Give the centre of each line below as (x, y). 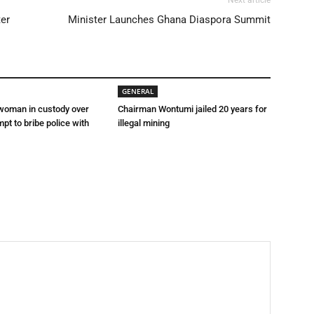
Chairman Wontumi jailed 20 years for (192, 109)
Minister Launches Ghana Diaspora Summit (169, 20)
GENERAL (138, 91)
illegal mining (144, 123)
